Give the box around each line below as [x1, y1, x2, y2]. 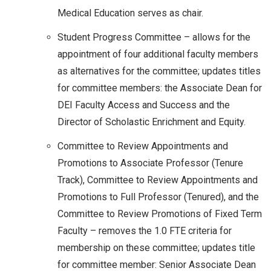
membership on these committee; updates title [57, 241, 255, 253]
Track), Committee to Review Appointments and [57, 174, 258, 186]
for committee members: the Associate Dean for [57, 82, 262, 94]
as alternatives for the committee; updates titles [57, 65, 261, 77]
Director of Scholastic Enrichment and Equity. [57, 116, 246, 128]
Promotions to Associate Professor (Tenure [57, 157, 243, 169]
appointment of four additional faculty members [57, 48, 258, 60]
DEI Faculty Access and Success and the [57, 99, 230, 111]
